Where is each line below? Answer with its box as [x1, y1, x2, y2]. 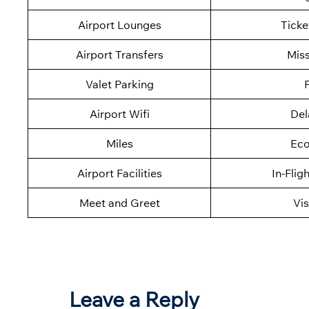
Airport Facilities [77, 166, 162, 181]
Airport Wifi [89, 107, 150, 121]
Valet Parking [85, 77, 154, 92]
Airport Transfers [75, 48, 163, 62]
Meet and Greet [79, 196, 160, 210]
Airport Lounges [77, 18, 161, 32]
